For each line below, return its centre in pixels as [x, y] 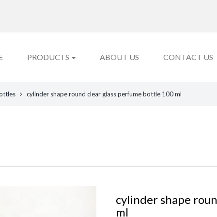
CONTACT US [188, 57]
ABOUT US [119, 57]
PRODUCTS [49, 57]
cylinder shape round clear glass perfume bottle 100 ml [104, 94]
